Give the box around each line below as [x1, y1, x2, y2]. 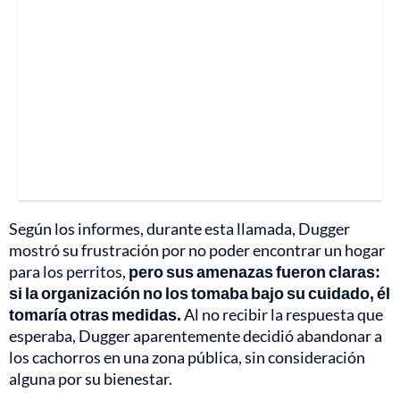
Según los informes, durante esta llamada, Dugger [9, 219, 350, 239]
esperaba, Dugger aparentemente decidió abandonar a [9, 326, 382, 346]
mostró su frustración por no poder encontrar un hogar [9, 240, 385, 261]
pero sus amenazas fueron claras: [129, 262, 380, 282]
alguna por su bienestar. [9, 369, 172, 389]
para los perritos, [9, 262, 129, 282]
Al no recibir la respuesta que [181, 304, 383, 325]
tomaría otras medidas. [9, 304, 181, 325]
